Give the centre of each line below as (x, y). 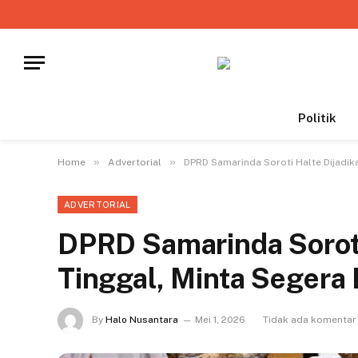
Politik (317, 118)
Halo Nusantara (142, 320)
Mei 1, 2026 (220, 320)
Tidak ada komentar (310, 320)
